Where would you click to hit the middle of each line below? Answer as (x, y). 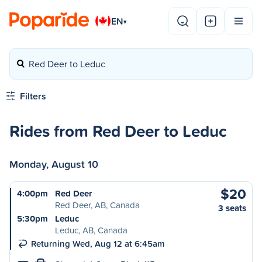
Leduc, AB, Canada (91, 230)
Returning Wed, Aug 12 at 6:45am (98, 244)
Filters (33, 96)
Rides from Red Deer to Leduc (118, 131)
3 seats (232, 208)
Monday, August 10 (54, 164)
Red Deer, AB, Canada (97, 205)
